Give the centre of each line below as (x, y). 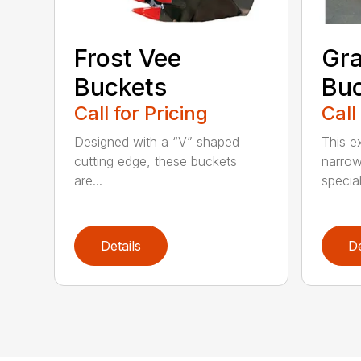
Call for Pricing (141, 113)
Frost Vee (128, 58)
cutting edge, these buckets (156, 161)
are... (89, 180)
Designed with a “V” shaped (157, 141)
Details (121, 245)
